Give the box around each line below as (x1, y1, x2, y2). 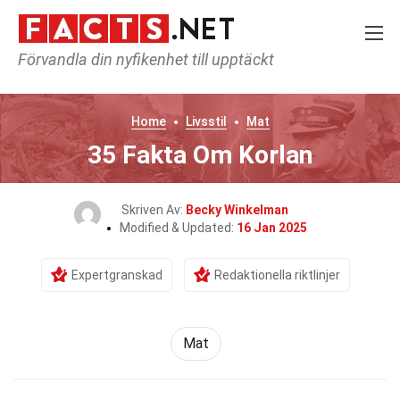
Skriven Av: (121, 203, 186, 217)
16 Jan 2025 (237, 221, 307, 235)
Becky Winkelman (185, 203, 288, 217)
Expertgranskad (71, 268, 162, 282)
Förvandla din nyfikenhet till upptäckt (18, 50, 274, 69)
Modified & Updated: (120, 221, 237, 235)
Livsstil (185, 114, 227, 129)
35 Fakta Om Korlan (87, 140, 312, 170)
